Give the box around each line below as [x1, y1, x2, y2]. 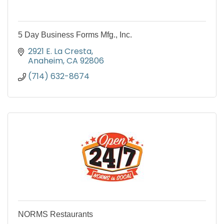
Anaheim [28, 55, 63, 67]
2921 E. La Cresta [28, 45, 91, 57]
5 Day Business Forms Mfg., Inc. [18, 30, 132, 39]
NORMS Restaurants [18, 210, 93, 219]
